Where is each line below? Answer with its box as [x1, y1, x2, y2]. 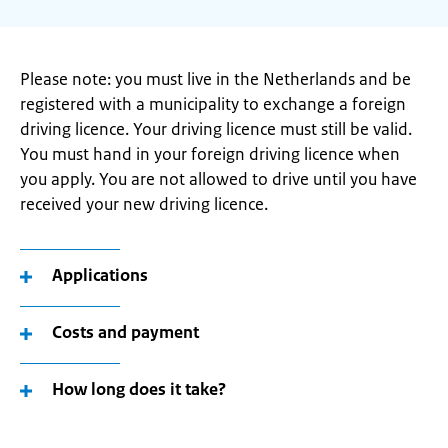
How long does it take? [52, 378, 226, 400]
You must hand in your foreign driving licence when [20, 143, 400, 165]
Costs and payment [52, 321, 199, 343]
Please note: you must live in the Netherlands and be [20, 68, 411, 90]
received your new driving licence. [20, 193, 268, 215]
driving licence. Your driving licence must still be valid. [20, 118, 412, 140]
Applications [52, 264, 148, 286]
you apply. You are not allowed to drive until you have [20, 168, 417, 190]
